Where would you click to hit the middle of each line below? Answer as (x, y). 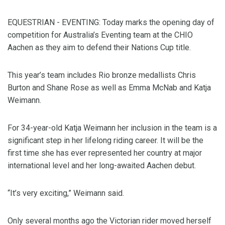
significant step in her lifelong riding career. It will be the (105, 141)
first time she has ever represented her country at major (105, 153)
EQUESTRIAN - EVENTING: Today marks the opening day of (111, 23)
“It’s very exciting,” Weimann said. (66, 193)
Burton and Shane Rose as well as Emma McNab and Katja (109, 88)
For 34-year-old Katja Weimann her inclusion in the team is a (112, 128)
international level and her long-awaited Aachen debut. (102, 166)
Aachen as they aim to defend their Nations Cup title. (99, 48)
